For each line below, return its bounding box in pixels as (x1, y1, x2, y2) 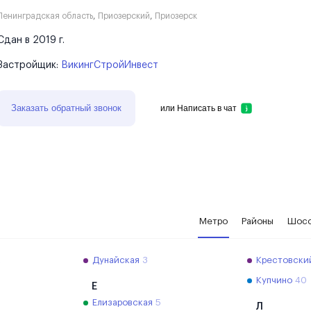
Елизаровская (92, 298, 153, 307)
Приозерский (98, 12, 150, 20)
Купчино (255, 276, 292, 285)
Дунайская (92, 255, 140, 264)
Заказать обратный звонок (11, 103, 121, 113)
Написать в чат (224, 103, 237, 113)
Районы (242, 217, 274, 226)
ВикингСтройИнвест (61, 60, 158, 70)
